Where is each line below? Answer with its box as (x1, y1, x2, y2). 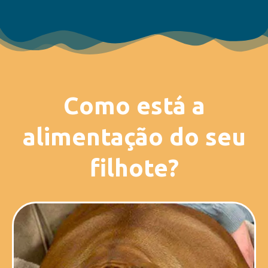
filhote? (89, 154, 179, 182)
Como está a (63, 92, 205, 120)
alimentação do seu (22, 123, 246, 151)
